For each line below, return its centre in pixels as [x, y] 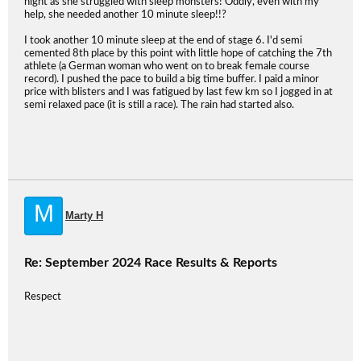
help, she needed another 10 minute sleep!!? [125, 15]
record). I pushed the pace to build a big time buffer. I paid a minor [172, 79]
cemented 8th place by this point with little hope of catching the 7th [178, 54]
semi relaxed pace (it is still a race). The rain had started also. [159, 105]
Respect [43, 297]
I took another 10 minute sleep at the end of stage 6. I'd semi [163, 41]
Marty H [84, 216]
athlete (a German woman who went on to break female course [167, 66]
